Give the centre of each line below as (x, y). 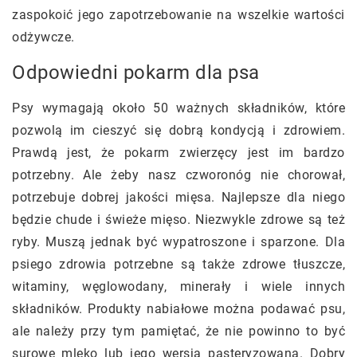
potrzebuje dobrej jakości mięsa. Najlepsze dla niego (178, 197)
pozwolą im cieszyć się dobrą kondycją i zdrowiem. (178, 130)
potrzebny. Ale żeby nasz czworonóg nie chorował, (178, 175)
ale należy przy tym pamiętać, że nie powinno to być (178, 331)
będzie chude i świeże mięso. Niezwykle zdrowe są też (178, 219)
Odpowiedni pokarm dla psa (136, 72)
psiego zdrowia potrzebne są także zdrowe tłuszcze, (178, 264)
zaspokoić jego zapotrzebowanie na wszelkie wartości (178, 14)
